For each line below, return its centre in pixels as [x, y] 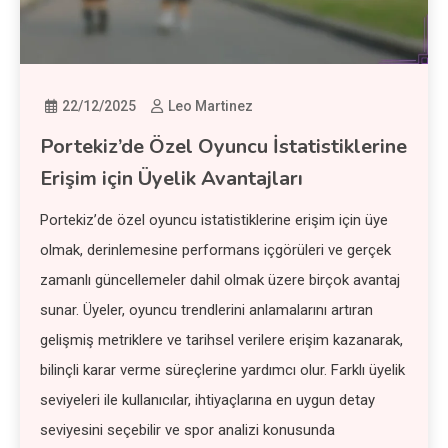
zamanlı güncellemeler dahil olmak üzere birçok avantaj [220, 279]
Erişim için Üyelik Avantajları [172, 178]
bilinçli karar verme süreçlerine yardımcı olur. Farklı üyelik [223, 369]
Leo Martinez [211, 105]
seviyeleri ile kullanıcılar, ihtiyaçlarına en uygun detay [208, 399]
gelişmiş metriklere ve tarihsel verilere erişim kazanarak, [222, 339]
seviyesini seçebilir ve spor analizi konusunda [188, 429]
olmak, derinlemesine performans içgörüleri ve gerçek [216, 249]
